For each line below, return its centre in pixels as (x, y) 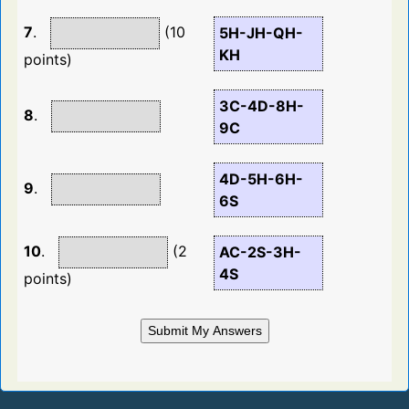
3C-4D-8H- (262, 106)
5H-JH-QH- (261, 33)
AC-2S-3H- (260, 252)
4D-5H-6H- (261, 179)
